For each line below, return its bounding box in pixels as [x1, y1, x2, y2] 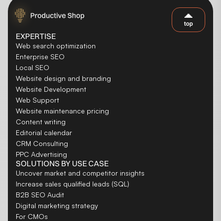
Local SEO [16, 63, 49, 72]
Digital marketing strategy [16, 201, 98, 210]
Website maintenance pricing [16, 106, 109, 115]
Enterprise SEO [16, 52, 65, 61]
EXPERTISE [16, 31, 56, 41]
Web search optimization [16, 41, 96, 50]
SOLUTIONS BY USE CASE [16, 158, 109, 168]
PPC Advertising [16, 149, 67, 158]
